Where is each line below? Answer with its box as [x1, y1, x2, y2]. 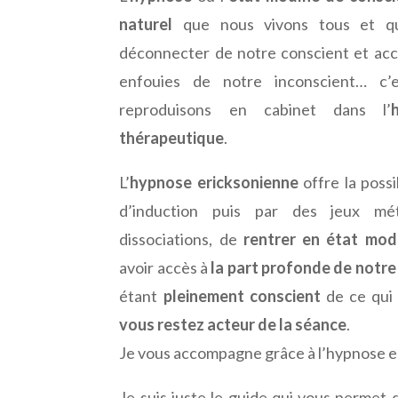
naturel [119, 14, 173, 35]
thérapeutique [119, 128, 225, 148]
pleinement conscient [163, 286, 321, 306]
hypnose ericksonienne [130, 172, 298, 193]
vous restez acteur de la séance [119, 314, 347, 335]
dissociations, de [119, 229, 243, 250]
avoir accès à [119, 258, 211, 278]
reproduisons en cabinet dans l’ [119, 99, 392, 120]
